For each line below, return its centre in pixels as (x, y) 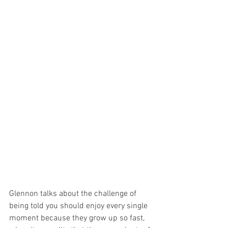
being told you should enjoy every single (79, 206)
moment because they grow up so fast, (78, 219)
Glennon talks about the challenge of (74, 194)
